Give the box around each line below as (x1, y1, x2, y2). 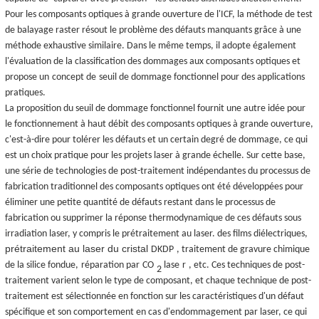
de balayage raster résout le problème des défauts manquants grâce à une (5, 24, 301, 36)
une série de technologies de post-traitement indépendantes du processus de (5, 165, 310, 177)
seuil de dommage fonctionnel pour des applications (99, 71, 305, 83)
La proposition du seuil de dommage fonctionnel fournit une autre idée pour (5, 103, 305, 114)
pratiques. (5, 87, 46, 98)
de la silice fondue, (5, 259, 78, 271)
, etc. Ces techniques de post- (189, 259, 305, 271)
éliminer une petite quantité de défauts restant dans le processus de (5, 197, 276, 208)
